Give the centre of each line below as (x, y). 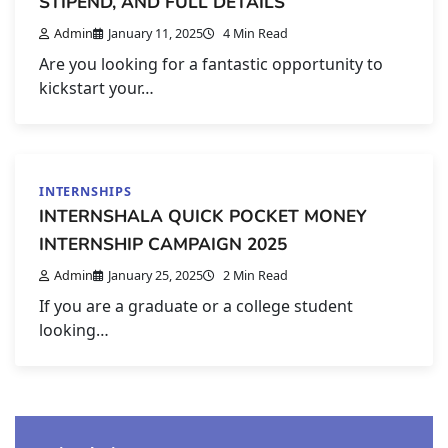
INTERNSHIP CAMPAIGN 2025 (163, 243)
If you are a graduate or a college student (196, 305)
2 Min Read (254, 274)
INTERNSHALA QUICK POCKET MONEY (203, 215)
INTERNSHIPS (85, 190)
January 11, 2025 (155, 32)
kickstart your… (96, 87)
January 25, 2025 (155, 274)
